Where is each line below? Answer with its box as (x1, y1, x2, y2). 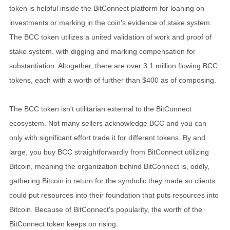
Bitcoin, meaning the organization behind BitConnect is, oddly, (9, 162, 209, 170)
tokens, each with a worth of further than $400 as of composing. (9, 75, 216, 84)
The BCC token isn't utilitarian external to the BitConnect (9, 104, 191, 113)
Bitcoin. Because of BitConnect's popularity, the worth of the (9, 205, 202, 214)
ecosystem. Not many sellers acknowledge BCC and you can (9, 119, 206, 127)
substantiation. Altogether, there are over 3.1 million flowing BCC (9, 61, 218, 70)
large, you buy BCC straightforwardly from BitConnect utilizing (9, 147, 209, 156)
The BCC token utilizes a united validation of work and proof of (9, 32, 212, 41)
